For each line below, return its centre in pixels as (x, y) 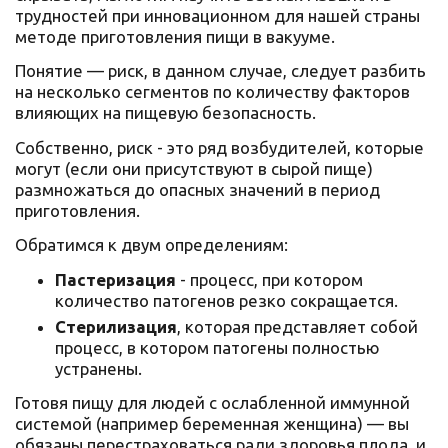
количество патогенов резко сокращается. (226, 300)
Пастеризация (115, 279)
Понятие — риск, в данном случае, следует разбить (220, 71)
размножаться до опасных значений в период (197, 189)
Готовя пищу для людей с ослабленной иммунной (212, 403)
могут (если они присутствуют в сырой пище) (194, 168)
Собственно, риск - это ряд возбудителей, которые (219, 147)
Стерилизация (116, 326)
